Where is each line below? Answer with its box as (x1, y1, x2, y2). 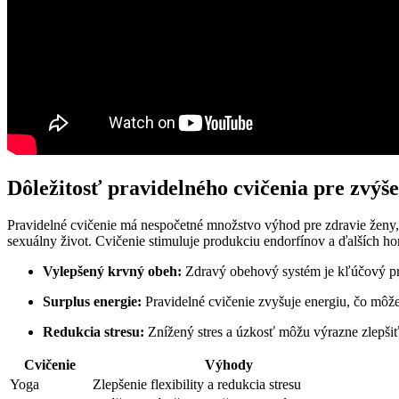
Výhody (204, 357, 253, 373)
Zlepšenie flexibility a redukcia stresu (93, 377, 301, 393)
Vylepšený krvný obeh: (43, 264, 182, 280)
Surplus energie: (43, 294, 142, 310)
